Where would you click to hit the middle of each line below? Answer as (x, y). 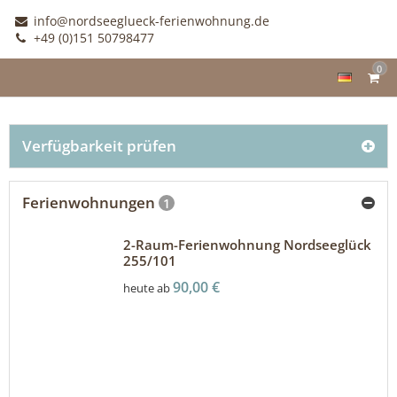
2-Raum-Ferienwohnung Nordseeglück (247, 245)
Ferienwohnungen (90, 202)
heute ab (146, 288)
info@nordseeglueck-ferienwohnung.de (149, 21)
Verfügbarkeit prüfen (99, 146)
